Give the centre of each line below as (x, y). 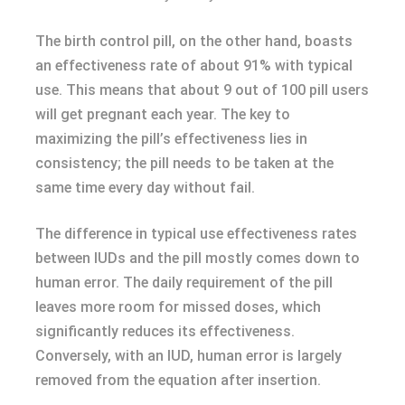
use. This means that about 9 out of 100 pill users (202, 89)
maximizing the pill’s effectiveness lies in (171, 138)
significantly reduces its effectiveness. (165, 331)
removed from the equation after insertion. (178, 380)
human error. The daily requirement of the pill (184, 282)
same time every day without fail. (145, 187)
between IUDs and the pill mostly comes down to (198, 258)
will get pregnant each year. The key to (163, 114)
